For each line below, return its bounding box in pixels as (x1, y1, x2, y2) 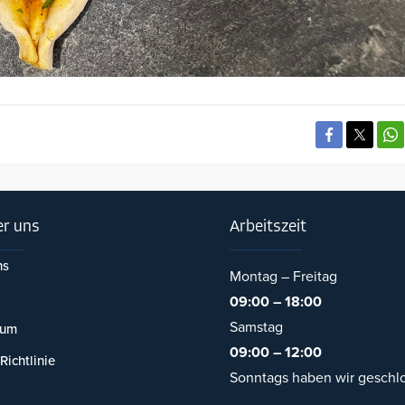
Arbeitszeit (230, 219, 306, 236)
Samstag (230, 318, 283, 336)
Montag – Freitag (230, 268, 337, 286)
